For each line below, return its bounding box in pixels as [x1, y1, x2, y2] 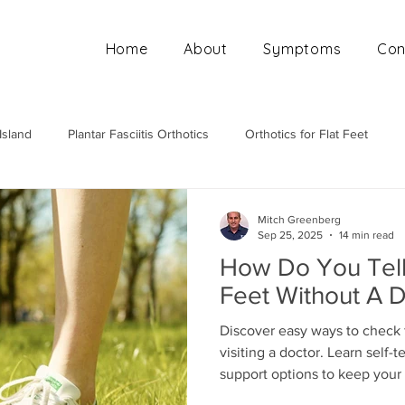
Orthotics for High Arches [196, 198, 340, 213]
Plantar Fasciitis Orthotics [68, 126, 209, 141]
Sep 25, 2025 [258, 228, 323, 241]
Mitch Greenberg [258, 213, 341, 226]
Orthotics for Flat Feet [245, 126, 368, 141]
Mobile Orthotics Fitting [30, 198, 160, 213]
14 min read [339, 228, 394, 241]
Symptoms [263, 40, 342, 58]
